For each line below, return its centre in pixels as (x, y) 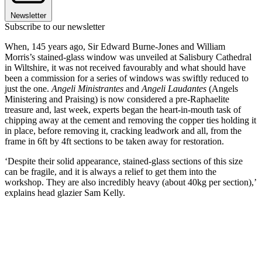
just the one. (28, 89)
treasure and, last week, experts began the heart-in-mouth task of (123, 110)
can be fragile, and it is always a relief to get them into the (111, 172)
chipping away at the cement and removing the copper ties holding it (130, 120)
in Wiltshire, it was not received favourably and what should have (125, 68)
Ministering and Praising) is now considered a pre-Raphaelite (117, 99)
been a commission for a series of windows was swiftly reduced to (127, 78)
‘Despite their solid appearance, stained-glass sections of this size (124, 161)
